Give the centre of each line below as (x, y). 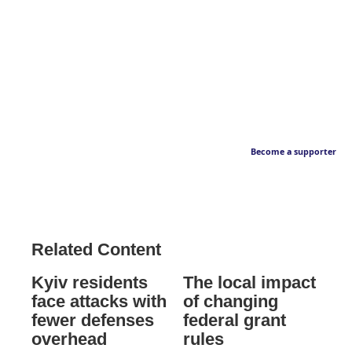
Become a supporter (293, 152)
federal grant (234, 321)
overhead (69, 339)
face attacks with (99, 302)
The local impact (249, 283)
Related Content (96, 250)
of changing (230, 302)
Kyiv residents (90, 283)
